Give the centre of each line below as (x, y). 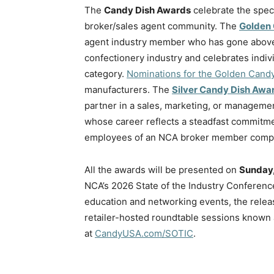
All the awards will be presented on (162, 170)
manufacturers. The (128, 90)
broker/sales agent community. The (162, 26)
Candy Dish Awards (147, 10)
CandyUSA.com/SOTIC (144, 233)
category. (106, 74)
